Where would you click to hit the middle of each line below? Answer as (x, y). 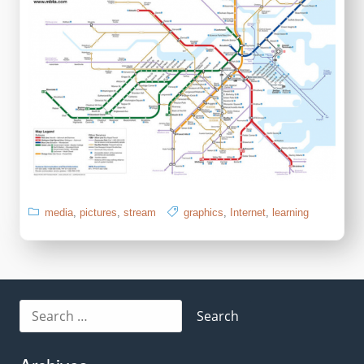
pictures (98, 212)
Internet (248, 212)
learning (290, 212)
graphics (204, 212)
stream (140, 212)
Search (35, 306)
